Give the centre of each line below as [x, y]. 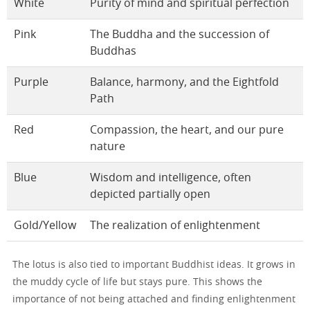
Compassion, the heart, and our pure [187, 130]
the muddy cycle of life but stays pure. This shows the [137, 283]
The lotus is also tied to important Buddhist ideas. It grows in [154, 265]
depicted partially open [150, 195]
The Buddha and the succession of [180, 35]
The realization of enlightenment [175, 226]
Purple [31, 83]
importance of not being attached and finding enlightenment [154, 300]
